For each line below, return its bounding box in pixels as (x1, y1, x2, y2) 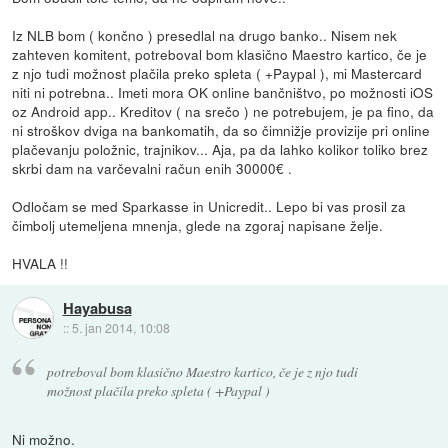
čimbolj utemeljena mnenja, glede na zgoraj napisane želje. (12, 214, 384, 235)
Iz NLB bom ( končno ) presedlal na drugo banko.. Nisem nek (12, 24, 398, 45)
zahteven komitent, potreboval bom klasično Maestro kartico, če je (12, 43, 428, 64)
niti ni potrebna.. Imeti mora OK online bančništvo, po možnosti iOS (12, 81, 434, 102)
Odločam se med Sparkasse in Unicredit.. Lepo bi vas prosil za (12, 195, 407, 216)
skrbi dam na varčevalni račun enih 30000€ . (12, 157, 293, 178)
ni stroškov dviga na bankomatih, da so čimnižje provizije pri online (12, 119, 431, 140)
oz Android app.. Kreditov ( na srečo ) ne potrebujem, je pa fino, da (12, 100, 435, 121)
